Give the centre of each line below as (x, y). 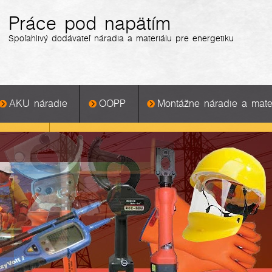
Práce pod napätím (90, 24)
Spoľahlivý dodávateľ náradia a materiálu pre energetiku (121, 39)
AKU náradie (38, 104)
